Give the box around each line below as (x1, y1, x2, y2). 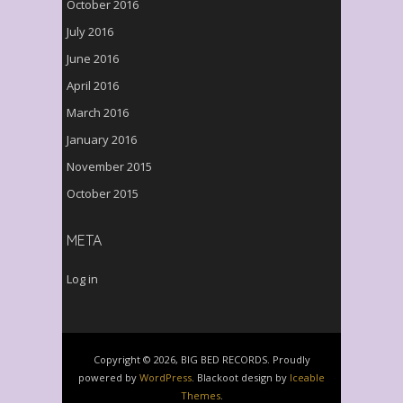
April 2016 (67, 77, 119, 94)
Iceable (290, 371, 325, 384)
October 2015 (67, 185, 139, 201)
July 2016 (67, 23, 113, 40)
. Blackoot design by (192, 371, 290, 384)
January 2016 (67, 131, 137, 148)
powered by (78, 371, 139, 384)
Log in (67, 271, 98, 287)
